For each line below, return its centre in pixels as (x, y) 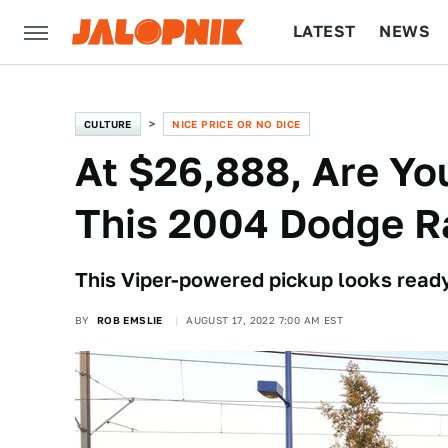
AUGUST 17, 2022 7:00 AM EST (265, 320)
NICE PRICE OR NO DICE (236, 124)
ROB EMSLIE (129, 320)
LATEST (324, 31)
